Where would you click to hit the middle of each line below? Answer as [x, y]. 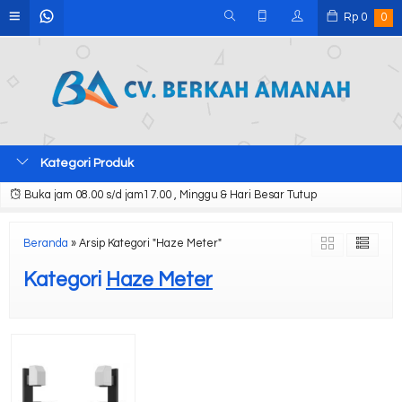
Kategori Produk [86, 163]
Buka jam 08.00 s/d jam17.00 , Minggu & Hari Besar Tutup [169, 195]
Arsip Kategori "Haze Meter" [150, 244]
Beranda [46, 244]
